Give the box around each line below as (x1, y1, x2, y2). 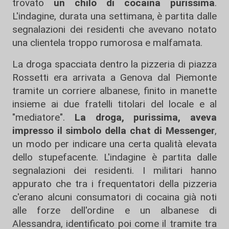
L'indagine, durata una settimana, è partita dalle (12, 10, 217, 22)
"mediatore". (12, 111, 75, 123)
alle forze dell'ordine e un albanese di (12, 204, 217, 216)
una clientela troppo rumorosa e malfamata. (12, 37, 202, 49)
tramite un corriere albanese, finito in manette (12, 85, 217, 97)
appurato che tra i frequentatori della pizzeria (12, 178, 217, 190)
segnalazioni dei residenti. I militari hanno (12, 165, 217, 176)
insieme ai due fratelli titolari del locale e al (12, 98, 217, 110)
